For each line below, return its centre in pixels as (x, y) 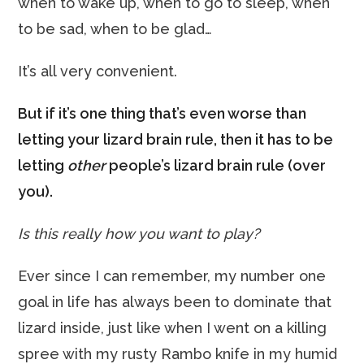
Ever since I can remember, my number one (172, 276)
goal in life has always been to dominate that (175, 302)
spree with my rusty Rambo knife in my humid (178, 354)
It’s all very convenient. (98, 71)
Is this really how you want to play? (139, 234)
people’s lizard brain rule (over (216, 165)
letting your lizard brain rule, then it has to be (176, 139)
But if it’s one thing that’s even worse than (162, 113)
